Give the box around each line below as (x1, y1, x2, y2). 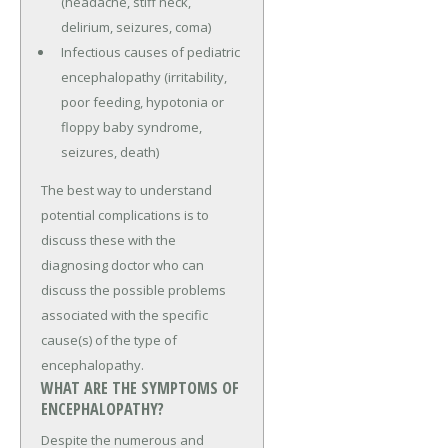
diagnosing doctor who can (41, 255, 204, 274)
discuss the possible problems (41, 280, 226, 299)
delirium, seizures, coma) (60, 17, 211, 36)
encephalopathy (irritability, (60, 67, 227, 86)
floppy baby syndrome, (60, 117, 202, 136)
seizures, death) (60, 142, 159, 161)
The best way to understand (41, 180, 212, 199)
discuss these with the (41, 230, 176, 249)
